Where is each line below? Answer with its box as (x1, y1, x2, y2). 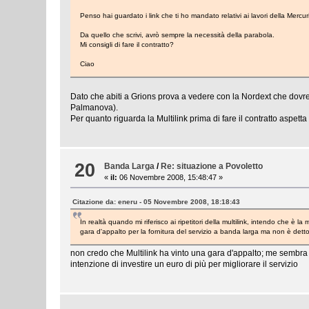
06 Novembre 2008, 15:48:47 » (117, 173, 223, 182)
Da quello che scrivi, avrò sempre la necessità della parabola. (80, 30, 275, 39)
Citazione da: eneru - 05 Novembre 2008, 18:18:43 (72, 198, 241, 206)
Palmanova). (70, 102, 119, 112)
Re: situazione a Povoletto (161, 161, 263, 172)
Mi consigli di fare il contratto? (80, 40, 175, 48)
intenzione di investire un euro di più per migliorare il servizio (70, 259, 299, 270)
